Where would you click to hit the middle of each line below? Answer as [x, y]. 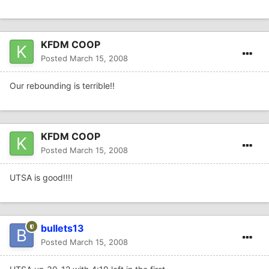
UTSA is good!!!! [41, 178]
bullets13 [62, 228]
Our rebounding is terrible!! [62, 86]
